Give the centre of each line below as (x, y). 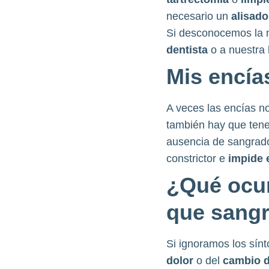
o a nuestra (239, 50)
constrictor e (197, 159)
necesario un (198, 16)
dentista (188, 50)
